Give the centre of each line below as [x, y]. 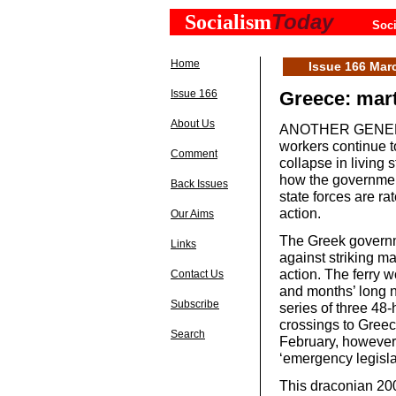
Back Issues [199, 184]
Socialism [228, 22]
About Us [193, 124]
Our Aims [192, 214]
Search [188, 334]
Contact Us [197, 274]
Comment [194, 154]
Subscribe [195, 304]
